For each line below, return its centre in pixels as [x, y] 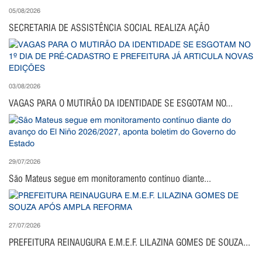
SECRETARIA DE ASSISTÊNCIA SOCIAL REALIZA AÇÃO [109, 27]
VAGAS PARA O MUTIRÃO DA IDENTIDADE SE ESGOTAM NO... [121, 103]
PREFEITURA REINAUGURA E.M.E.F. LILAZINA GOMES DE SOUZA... [130, 242]
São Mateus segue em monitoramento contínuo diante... [110, 178]
